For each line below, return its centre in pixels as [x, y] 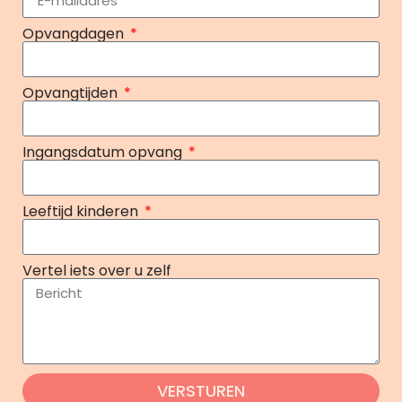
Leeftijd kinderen [82, 212]
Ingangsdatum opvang [104, 153]
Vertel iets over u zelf [97, 271]
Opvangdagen [75, 34]
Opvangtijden [72, 93]
